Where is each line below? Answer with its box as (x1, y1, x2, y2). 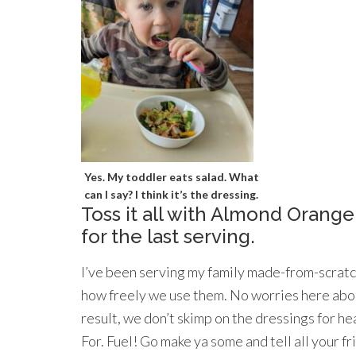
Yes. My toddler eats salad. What (83, 169, 259, 184)
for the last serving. (81, 224, 255, 248)
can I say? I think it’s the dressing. (84, 187, 258, 201)
